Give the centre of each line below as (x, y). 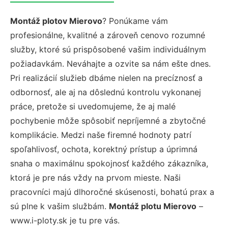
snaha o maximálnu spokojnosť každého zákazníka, (109, 163)
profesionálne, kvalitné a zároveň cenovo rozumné (108, 35)
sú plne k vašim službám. (60, 206)
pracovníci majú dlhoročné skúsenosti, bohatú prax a (112, 192)
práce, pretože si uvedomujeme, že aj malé (93, 106)
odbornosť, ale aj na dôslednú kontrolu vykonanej (106, 92)
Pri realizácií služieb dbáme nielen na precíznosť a (106, 78)
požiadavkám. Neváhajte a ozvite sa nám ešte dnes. (110, 64)
